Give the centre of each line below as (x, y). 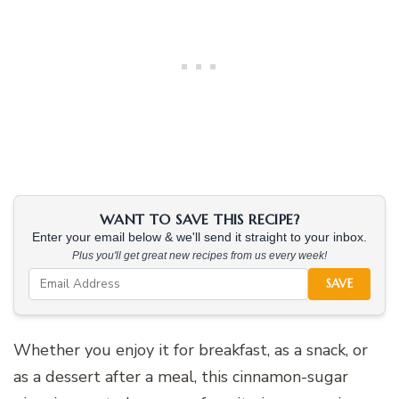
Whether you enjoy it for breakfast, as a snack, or (191, 350)
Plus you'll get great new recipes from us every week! (199, 255)
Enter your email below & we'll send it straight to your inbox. (199, 237)
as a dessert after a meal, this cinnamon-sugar (181, 376)
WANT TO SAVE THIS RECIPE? (199, 219)
